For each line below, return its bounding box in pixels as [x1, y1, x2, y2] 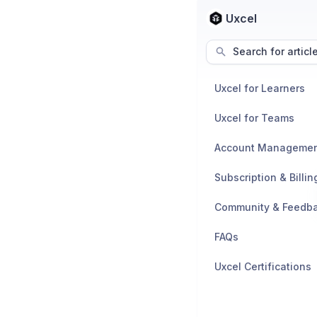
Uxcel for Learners [214, 81, 305, 94]
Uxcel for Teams [214, 111, 294, 124]
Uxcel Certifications [214, 260, 311, 272]
